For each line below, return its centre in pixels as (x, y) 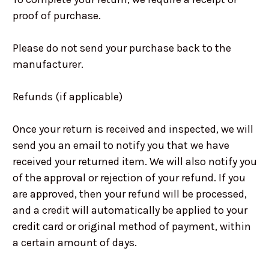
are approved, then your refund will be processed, (129, 194)
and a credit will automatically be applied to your (130, 210)
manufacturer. (48, 65)
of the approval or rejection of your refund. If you (129, 178)
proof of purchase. (56, 16)
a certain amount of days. (74, 243)
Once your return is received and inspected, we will (133, 129)
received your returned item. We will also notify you (134, 162)
